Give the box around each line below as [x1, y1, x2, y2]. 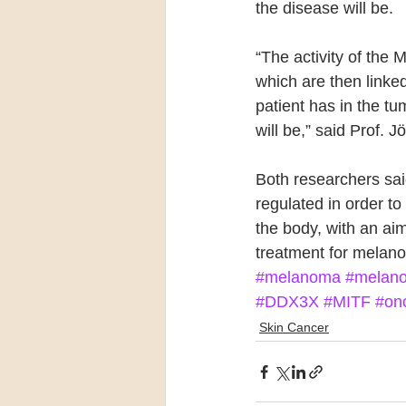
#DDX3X [256, 293, 319, 311]
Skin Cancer [259, 320, 329, 334]
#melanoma [256, 268, 341, 286]
